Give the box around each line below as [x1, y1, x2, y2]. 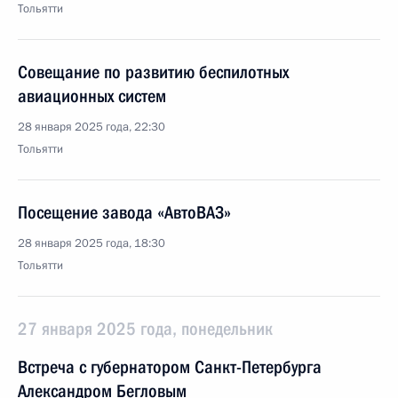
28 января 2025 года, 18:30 [18, 235, 165, 251]
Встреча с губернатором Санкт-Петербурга [18, 356, 322, 378]
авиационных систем [18, 85, 166, 107]
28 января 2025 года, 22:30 [18, 119, 165, 135]
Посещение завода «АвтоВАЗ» [18, 202, 231, 223]
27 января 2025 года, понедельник [18, 318, 273, 339]
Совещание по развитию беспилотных [18, 61, 289, 83]
